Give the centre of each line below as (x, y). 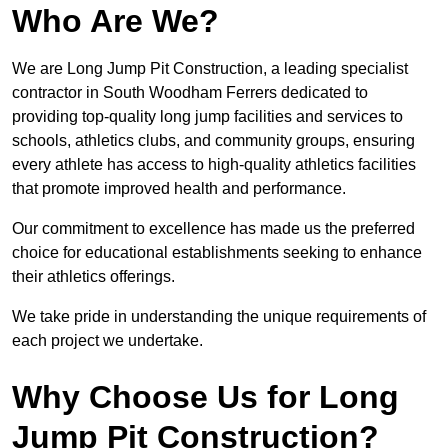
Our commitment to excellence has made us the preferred (213, 229)
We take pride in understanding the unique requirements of (219, 317)
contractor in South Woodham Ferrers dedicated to (190, 93)
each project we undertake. (107, 341)
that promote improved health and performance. (179, 189)
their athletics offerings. (93, 277)
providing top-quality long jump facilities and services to (207, 117)
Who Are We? (115, 21)
